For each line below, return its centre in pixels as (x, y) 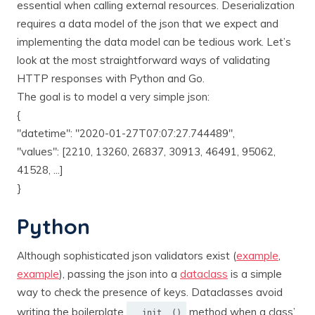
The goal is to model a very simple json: (113, 96)
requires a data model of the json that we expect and (148, 23)
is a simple (255, 274)
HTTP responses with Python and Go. (111, 78)
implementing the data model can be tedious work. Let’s (154, 41)
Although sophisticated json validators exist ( (127, 255)
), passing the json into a (120, 274)
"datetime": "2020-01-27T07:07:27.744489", (126, 133)
